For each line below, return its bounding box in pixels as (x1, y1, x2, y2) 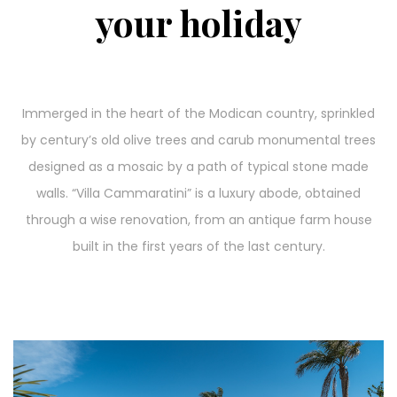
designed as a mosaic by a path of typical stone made (28, 158, 369, 175)
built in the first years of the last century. (72, 237, 325, 255)
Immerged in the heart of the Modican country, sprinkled (22, 105, 375, 122)
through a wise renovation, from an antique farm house (25, 211, 372, 229)
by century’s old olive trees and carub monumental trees (21, 131, 376, 149)
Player (12, 368, 50, 385)
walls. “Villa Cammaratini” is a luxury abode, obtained (36, 184, 361, 202)
